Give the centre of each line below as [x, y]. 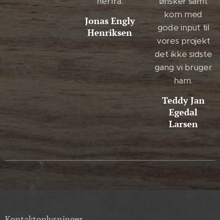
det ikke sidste [183, 54]
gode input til [183, 27]
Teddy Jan [183, 100]
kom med [183, 14]
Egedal [183, 112]
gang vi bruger [183, 67]
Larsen [183, 124]
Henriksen [110, 32]
